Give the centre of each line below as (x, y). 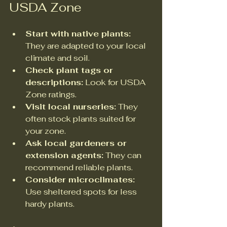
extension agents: (64, 156)
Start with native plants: (78, 34)
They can (123, 156)
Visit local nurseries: (71, 107)
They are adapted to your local (87, 46)
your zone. (48, 131)
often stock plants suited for (82, 119)
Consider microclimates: (80, 180)
